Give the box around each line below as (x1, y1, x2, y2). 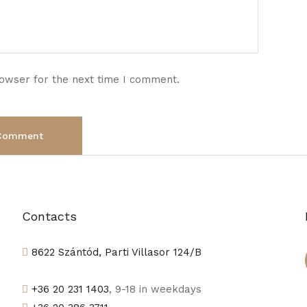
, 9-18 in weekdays (108, 283, 201, 295)
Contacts (21, 209, 77, 223)
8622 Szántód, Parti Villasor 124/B (27, 246, 201, 258)
